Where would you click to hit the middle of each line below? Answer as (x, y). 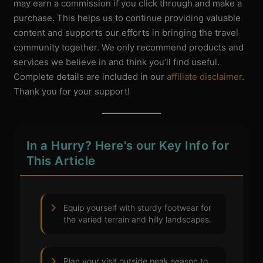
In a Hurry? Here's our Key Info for (128, 146)
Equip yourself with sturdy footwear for (138, 208)
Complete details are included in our (90, 76)
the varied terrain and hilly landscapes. (138, 220)
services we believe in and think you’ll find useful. (117, 62)
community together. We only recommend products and (129, 47)
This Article (61, 161)
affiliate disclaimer (205, 76)
